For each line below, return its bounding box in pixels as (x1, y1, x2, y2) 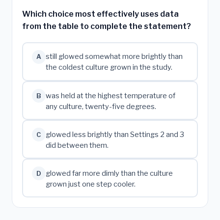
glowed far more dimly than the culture (45, 168, 173, 178)
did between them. (45, 140, 109, 150)
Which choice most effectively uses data (22, 9, 179, 19)
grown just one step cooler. (45, 179, 136, 189)
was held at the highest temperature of (45, 91, 175, 100)
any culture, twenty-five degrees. (45, 102, 156, 111)
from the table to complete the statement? (22, 21, 191, 31)
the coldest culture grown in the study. (45, 63, 172, 72)
